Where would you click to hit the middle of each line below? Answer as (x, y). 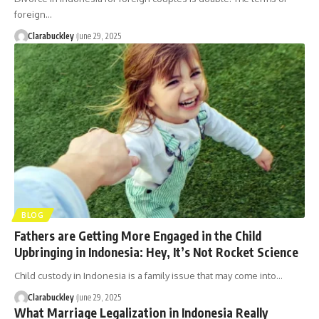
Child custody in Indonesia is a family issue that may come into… (148, 275)
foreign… (33, 15)
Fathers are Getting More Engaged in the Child (138, 235)
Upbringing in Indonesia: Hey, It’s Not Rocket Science (156, 252)
